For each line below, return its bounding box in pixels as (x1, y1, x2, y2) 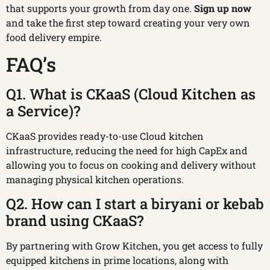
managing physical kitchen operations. (6, 172, 184, 186)
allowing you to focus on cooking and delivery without (6, 158, 256, 171)
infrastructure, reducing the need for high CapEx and (6, 143, 248, 157)
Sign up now (194, 1, 251, 14)
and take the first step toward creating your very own (6, 16, 250, 29)
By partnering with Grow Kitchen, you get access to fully (6, 239, 263, 253)
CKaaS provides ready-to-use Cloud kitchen (6, 129, 204, 142)
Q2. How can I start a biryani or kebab (6, 194, 264, 214)
